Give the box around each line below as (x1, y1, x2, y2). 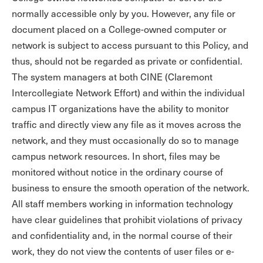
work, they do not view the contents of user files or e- (12, 245, 234, 257)
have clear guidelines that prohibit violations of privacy (12, 213, 242, 225)
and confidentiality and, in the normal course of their (12, 229, 232, 241)
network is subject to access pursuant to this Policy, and (12, 39, 248, 51)
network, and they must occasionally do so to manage (12, 134, 239, 146)
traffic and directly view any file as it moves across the (12, 118, 241, 130)
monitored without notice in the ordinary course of (12, 166, 223, 178)
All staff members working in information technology (12, 197, 233, 210)
